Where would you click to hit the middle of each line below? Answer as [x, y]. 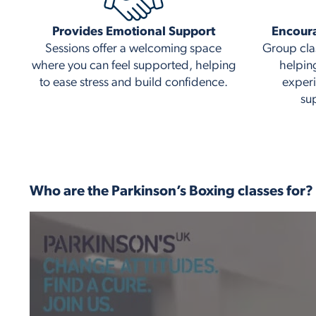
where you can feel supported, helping [133, 66]
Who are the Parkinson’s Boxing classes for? [171, 192]
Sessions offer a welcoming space [134, 49]
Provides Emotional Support [133, 32]
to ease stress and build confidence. [133, 83]
